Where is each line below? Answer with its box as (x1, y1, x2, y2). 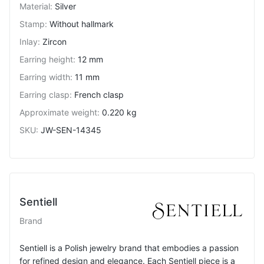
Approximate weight (19, 107, 97, 117)
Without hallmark (49, 19, 114, 29)
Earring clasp (19, 90, 70, 100)
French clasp (74, 90, 124, 100)
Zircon (42, 37, 67, 47)
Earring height (19, 54, 73, 64)
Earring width (19, 72, 70, 82)
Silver (55, 1, 76, 11)
